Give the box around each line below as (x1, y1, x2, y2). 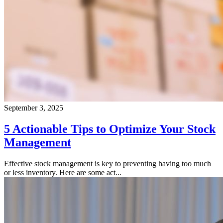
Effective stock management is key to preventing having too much (4, 159, 211, 168)
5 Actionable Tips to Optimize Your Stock (4, 122, 216, 135)
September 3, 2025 (4, 103, 63, 112)
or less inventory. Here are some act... (4, 168, 121, 177)
